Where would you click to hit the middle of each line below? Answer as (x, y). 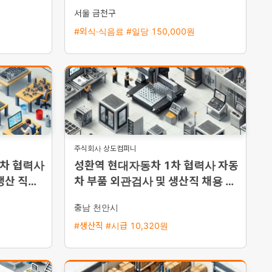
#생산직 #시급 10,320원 (121, 226)
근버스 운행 (101, 197)
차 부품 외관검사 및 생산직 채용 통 (155, 181)
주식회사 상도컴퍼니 (105, 148)
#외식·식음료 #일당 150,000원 (134, 31)
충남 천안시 (96, 207)
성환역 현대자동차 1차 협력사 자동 (156, 165)
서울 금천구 (95, 13)
